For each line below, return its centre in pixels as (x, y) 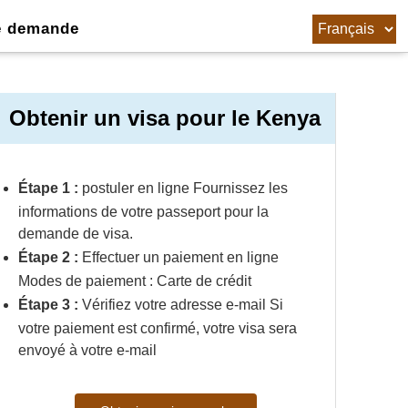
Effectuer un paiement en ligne (178, 257)
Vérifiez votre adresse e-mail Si (180, 305)
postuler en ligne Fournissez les (183, 188)
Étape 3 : (48, 305)
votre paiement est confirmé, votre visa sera (157, 328)
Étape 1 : (48, 188)
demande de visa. (75, 234)
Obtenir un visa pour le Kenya (164, 118)
